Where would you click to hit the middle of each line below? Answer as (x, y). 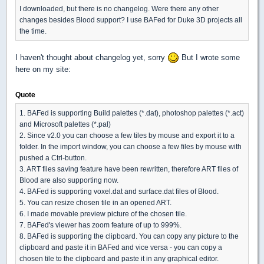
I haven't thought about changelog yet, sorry (91, 57)
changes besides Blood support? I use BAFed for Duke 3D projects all (131, 19)
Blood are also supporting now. (69, 180)
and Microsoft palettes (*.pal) (65, 124)
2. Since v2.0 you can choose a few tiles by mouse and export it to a (127, 136)
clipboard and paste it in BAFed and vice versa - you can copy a (121, 247)
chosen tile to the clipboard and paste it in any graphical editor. (119, 259)
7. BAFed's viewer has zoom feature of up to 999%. (100, 225)
